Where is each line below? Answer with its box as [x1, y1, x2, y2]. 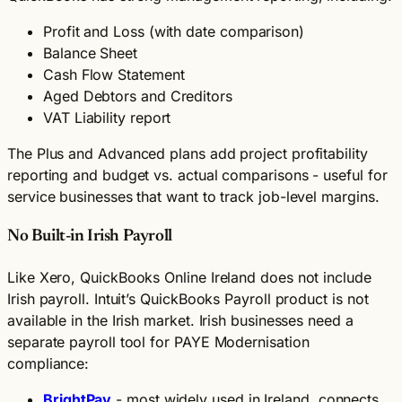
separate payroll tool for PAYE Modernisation [7, 332, 310, 351]
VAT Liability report [43, 108, 171, 127]
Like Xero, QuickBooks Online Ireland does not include [7, 267, 371, 286]
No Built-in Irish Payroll [7, 228, 172, 246]
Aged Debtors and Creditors [43, 86, 232, 105]
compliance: [7, 354, 90, 372]
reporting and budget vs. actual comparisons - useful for [7, 165, 388, 184]
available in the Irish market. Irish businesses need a [7, 310, 354, 329]
